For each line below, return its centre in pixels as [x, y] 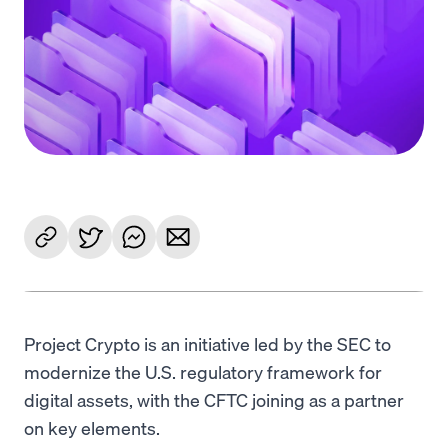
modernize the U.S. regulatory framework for [203, 371]
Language [51, 31]
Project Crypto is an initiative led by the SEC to [207, 343]
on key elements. [94, 427]
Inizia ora [224, 77]
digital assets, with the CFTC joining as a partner [214, 399]
